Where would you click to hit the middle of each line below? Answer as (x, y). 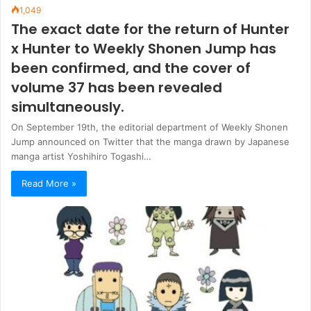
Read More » (49, 184)
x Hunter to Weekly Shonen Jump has (144, 49)
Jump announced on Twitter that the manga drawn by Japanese (150, 142)
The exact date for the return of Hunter (150, 30)
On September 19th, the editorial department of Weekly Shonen (150, 127)
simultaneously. (68, 107)
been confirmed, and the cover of (131, 68)
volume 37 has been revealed (117, 88)
